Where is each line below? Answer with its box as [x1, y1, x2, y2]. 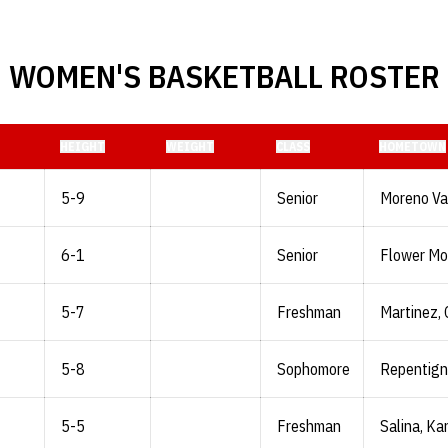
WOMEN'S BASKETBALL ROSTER [8, 55, 440, 97]
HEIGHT [60, 139, 105, 154]
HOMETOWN [379, 139, 446, 154]
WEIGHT [166, 139, 214, 154]
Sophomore [277, 359, 350, 379]
